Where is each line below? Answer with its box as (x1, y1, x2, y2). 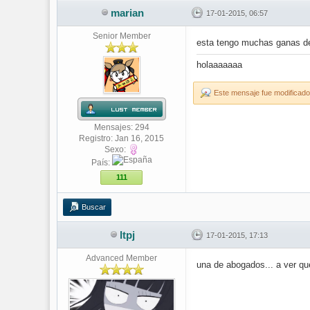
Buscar (82, 203, 106, 211)
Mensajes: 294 (93, 122, 149, 132)
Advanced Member (86, 253, 157, 263)
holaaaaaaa (197, 60, 242, 70)
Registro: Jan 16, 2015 (79, 134, 164, 143)
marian (111, 7, 144, 19)
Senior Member (92, 31, 151, 41)
